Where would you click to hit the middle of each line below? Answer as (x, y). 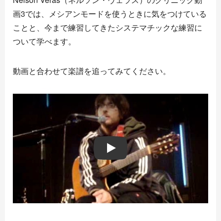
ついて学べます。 (44, 41)
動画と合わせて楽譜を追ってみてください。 (92, 71)
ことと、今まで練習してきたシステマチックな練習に (108, 27)
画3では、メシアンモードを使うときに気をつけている (110, 13)
